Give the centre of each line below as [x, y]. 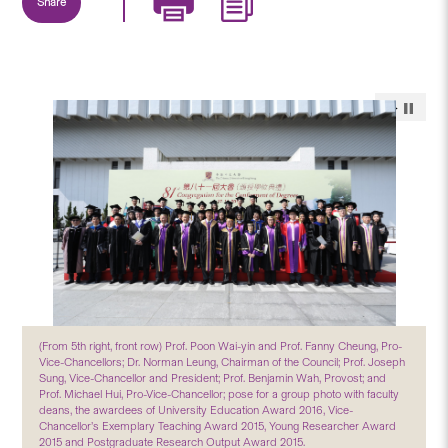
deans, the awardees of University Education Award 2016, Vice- [196, 409]
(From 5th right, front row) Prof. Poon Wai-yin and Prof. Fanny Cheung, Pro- [221, 345]
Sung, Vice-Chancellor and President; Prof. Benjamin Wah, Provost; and [213, 377]
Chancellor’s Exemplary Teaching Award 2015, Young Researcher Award [218, 425]
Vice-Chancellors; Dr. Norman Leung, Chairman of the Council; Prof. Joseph [222, 361]
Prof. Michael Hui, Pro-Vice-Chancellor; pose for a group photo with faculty [219, 393]
